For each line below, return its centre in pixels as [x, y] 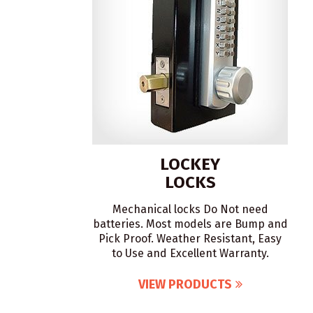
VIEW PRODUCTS [185, 284]
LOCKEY [190, 164]
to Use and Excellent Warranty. [190, 253]
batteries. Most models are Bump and [190, 224]
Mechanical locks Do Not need [190, 209]
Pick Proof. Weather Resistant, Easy [190, 239]
